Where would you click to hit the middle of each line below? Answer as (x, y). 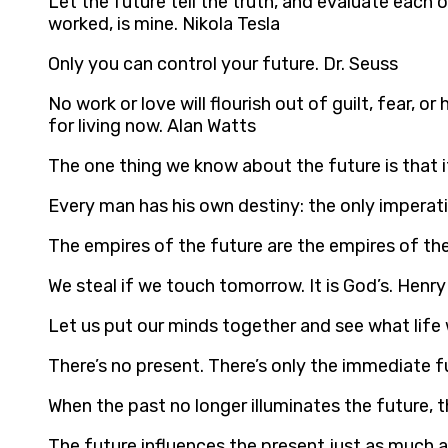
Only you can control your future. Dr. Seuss (223, 64)
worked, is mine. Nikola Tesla (164, 24)
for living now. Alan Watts (152, 126)
